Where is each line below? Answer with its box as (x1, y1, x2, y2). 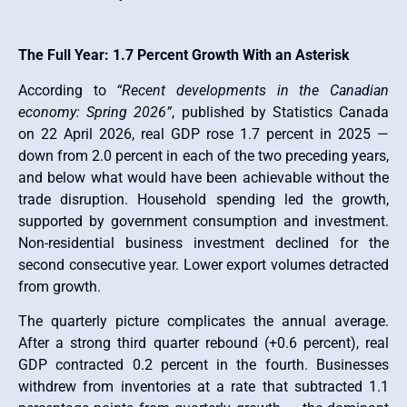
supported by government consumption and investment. (18, 212, 389, 230)
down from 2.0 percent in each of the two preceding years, (18, 146, 389, 164)
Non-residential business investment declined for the (18, 233, 389, 252)
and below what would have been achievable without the (18, 168, 389, 186)
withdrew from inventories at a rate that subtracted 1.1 (18, 378, 389, 396)
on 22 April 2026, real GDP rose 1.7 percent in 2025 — (18, 124, 389, 143)
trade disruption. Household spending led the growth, (18, 190, 389, 208)
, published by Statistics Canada (172, 103, 390, 121)
